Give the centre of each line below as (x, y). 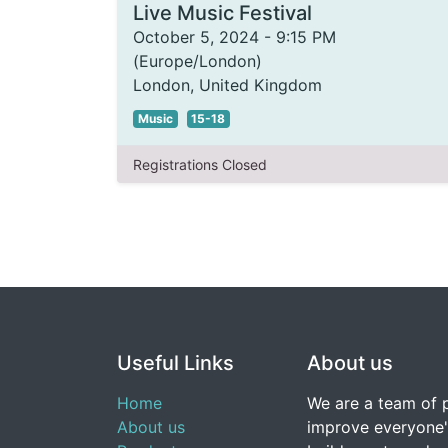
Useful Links (175, 363)
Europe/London (197, 61)
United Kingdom (260, 85)
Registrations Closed (200, 164)
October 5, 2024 (196, 37)
